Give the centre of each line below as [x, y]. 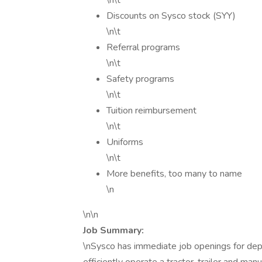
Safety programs [140, 79]
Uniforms [125, 142]
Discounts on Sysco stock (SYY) [171, 16]
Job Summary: [113, 230]
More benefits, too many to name [174, 174]
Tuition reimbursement [151, 111]
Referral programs [143, 47]
